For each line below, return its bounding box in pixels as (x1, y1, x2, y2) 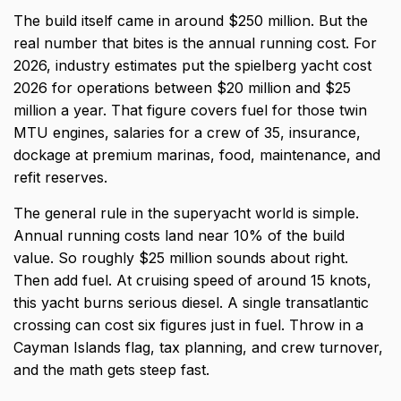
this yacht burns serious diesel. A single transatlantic (13, 294, 369, 312)
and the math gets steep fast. (13, 361, 209, 380)
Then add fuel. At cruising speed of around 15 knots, (13, 271, 371, 290)
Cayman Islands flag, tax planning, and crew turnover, (13, 338, 383, 357)
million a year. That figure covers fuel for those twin (13, 101, 367, 120)
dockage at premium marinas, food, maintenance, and (13, 146, 380, 165)
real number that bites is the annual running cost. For (13, 34, 377, 53)
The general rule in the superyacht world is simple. (13, 204, 359, 223)
